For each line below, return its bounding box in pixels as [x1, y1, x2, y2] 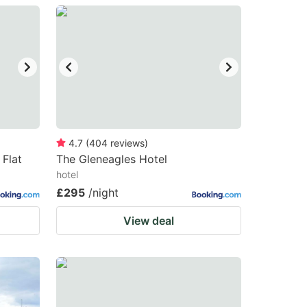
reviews [110, 137, 145, 149]
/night [88, 186, 119, 199]
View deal [123, 214, 174, 228]
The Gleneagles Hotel [56, 152, 167, 166]
